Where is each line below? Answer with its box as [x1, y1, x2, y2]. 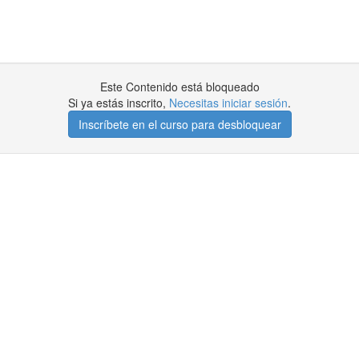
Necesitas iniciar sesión [169, 95, 288, 111]
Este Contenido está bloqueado [99, 79, 260, 95]
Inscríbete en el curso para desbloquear [78, 116, 281, 132]
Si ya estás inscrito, [68, 95, 169, 111]
